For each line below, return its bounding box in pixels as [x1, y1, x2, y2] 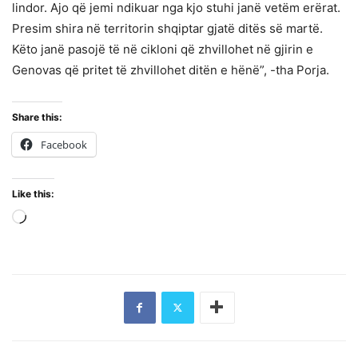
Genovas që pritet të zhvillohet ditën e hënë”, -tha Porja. [12, 62, 329, 78]
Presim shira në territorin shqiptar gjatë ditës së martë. [12, 20, 323, 36]
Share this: [12, 110, 62, 123]
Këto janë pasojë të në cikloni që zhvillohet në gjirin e [12, 41, 313, 57]
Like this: [12, 187, 54, 200]
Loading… [26, 211, 81, 227]
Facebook [41, 137, 87, 152]
